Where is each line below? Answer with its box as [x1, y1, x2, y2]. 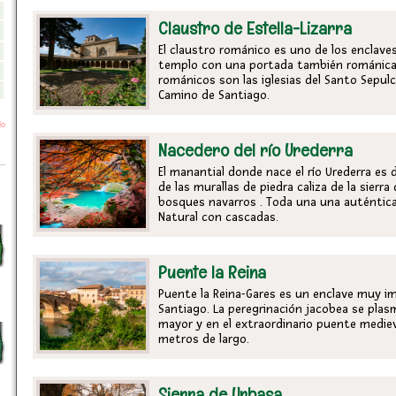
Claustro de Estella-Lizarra [158, 17, 352, 40]
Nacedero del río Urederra [158, 139, 353, 162]
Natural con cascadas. [158, 209, 278, 225]
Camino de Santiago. [158, 88, 270, 103]
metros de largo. [158, 331, 249, 346]
